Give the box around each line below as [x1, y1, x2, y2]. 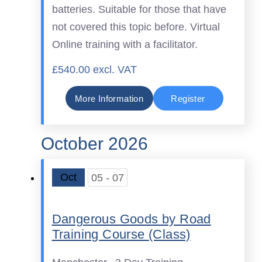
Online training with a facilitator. [51, 39, 198, 51]
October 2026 [40, 134, 148, 154]
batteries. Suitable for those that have [51, 4, 226, 16]
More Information [74, 93, 144, 104]
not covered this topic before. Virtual [51, 21, 220, 33]
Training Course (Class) [51, 226, 191, 242]
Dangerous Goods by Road [51, 211, 211, 226]
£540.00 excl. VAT [51, 64, 137, 76]
